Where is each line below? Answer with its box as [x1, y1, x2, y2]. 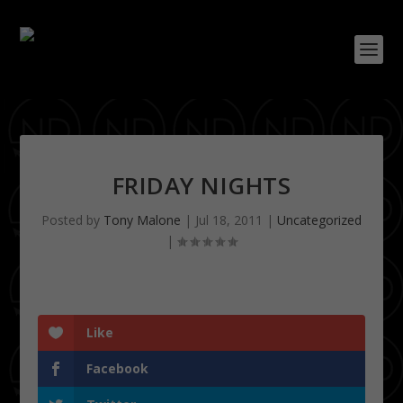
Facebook [86, 360, 149, 377]
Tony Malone [103, 211, 181, 228]
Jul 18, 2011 [195, 211, 263, 228]
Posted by [41, 211, 103, 228]
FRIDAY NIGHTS [112, 169, 291, 201]
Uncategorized [277, 211, 362, 228]
